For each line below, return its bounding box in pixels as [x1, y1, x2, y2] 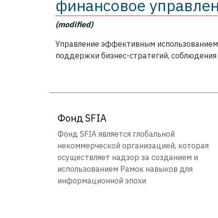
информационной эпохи [57, 176, 146, 186]
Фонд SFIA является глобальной [57, 129, 175, 139]
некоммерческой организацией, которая [57, 141, 209, 151]
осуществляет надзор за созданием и [57, 152, 198, 163]
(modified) [55, 19, 93, 30]
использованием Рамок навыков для [57, 164, 193, 174]
